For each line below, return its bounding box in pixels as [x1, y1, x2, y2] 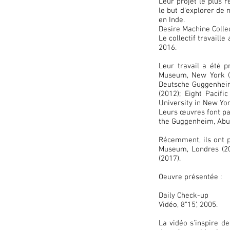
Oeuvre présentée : [159, 172, 222, 182]
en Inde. [159, 15, 185, 25]
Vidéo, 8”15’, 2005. [159, 200, 218, 209]
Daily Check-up [159, 191, 208, 200]
